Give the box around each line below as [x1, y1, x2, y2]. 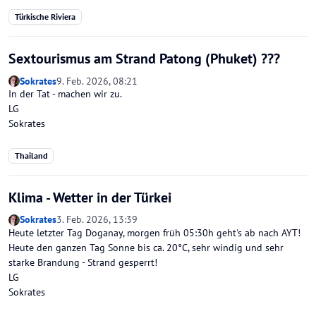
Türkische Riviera [14, 11, 75, 23]
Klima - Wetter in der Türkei [8, 188, 171, 207]
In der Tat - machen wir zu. [8, 87, 122, 100]
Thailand [14, 150, 47, 162]
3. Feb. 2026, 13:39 [56, 213, 138, 226]
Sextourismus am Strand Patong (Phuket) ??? [8, 49, 280, 68]
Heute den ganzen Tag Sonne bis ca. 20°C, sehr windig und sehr [8, 241, 284, 254]
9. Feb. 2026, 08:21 [56, 74, 138, 87]
